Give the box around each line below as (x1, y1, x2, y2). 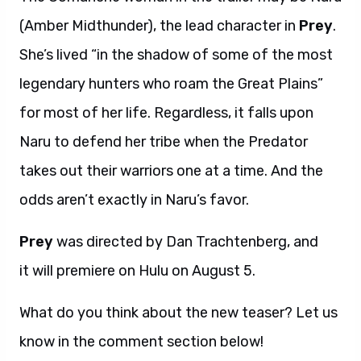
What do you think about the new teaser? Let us (19, 304, 338, 322)
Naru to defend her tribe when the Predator (19, 133, 308, 151)
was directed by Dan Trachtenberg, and (53, 233, 318, 251)
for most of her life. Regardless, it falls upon (19, 104, 313, 122)
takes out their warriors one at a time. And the (19, 162, 323, 180)
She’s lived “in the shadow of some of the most (19, 46, 333, 64)
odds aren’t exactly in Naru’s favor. (19, 191, 249, 209)
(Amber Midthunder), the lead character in (19, 17, 299, 35)
